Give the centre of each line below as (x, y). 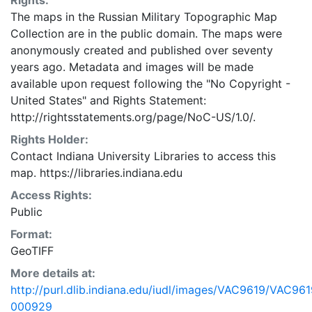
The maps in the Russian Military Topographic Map (144, 17)
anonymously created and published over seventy (142, 50)
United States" (48, 100)
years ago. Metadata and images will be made (132, 67)
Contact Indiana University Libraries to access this (143, 156)
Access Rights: (51, 195)
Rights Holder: (49, 139)
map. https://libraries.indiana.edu (96, 173)
